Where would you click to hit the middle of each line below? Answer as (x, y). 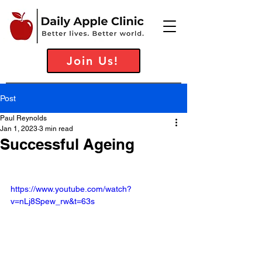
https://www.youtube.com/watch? (71, 189)
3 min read (56, 129)
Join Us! (92, 61)
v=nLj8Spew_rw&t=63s (53, 201)
